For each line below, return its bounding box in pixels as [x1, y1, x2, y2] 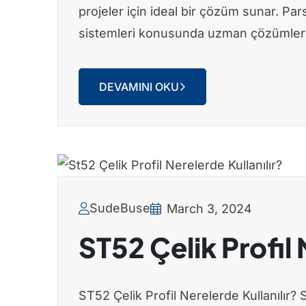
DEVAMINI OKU [99, 80, 179, 94]
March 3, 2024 [167, 201, 252, 216]
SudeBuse [89, 201, 150, 216]
